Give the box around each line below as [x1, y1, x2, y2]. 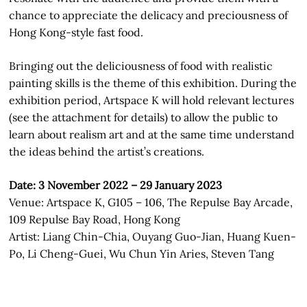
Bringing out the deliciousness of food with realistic [9, 59, 273, 73]
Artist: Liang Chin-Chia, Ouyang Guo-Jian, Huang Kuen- [9, 230, 297, 243]
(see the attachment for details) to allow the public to [9, 110, 278, 124]
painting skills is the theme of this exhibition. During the [9, 76, 297, 90]
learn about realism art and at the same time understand [9, 127, 295, 141]
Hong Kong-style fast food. [9, 25, 144, 39]
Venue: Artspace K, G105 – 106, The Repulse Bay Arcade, [9, 195, 293, 209]
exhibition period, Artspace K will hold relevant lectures [9, 93, 295, 107]
